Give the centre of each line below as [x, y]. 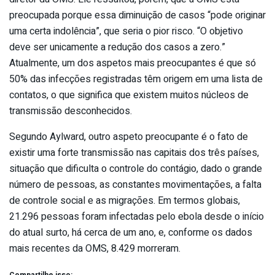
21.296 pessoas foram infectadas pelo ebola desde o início [137, 217]
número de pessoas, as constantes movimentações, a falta [135, 185]
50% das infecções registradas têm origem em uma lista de [136, 79]
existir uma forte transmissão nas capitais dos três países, [134, 153]
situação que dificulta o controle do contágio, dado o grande [136, 169]
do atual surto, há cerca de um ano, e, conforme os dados [131, 233]
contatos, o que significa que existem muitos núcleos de [129, 95]
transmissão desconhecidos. [71, 111]
